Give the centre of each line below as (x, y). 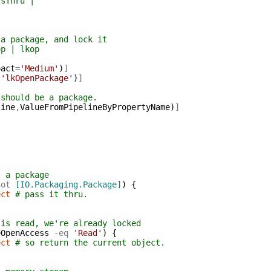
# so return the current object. (90, 243)
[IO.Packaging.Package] (68, 184)
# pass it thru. (51, 194)
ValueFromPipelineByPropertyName (95, 107)
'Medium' (39, 68)
